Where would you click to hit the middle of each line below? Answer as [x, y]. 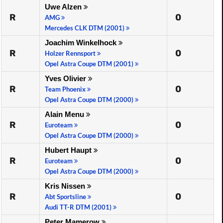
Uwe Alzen [64, 7]
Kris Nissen [66, 186]
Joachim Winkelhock [82, 43]
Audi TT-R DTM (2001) [79, 207]
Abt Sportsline [66, 197]
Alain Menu [65, 114]
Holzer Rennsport [71, 53]
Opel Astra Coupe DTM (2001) [90, 64]
